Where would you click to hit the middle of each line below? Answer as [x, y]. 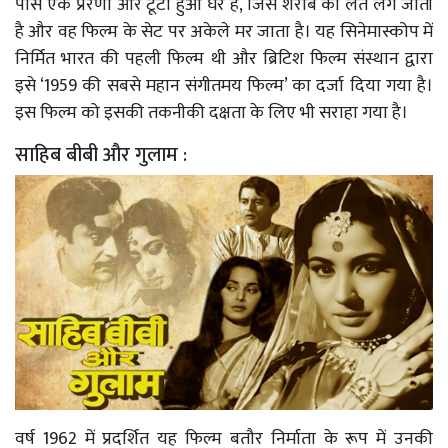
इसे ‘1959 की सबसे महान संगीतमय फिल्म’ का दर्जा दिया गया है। [224, 85]
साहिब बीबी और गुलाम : [103, 154]
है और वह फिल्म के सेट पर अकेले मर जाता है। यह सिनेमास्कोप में [224, 31]
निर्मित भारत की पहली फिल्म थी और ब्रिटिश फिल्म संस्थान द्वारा [224, 58]
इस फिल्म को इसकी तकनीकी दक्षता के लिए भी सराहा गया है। [213, 112]
